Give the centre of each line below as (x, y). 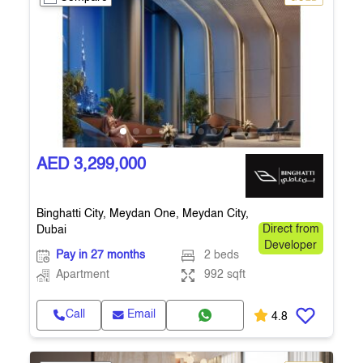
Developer (291, 246)
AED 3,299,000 (91, 165)
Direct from (290, 230)
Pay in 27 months (100, 256)
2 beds (221, 256)
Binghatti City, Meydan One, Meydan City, (143, 214)
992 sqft (224, 275)
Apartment (83, 275)
